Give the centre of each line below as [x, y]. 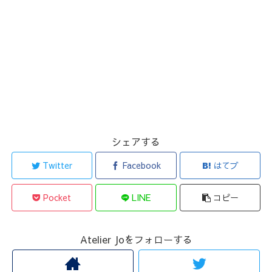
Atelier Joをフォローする [136, 240]
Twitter [57, 165]
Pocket [57, 198]
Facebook [141, 165]
